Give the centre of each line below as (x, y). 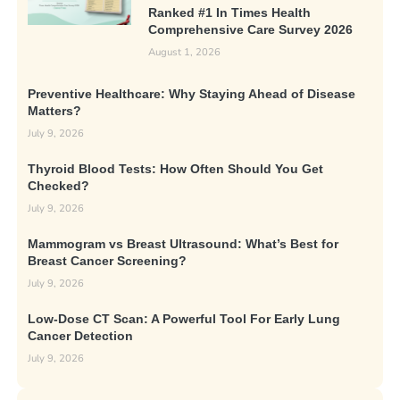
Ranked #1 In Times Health (229, 12)
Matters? (55, 112)
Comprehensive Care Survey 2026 (250, 29)
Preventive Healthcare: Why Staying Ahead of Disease (192, 95)
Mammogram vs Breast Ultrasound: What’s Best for (183, 245)
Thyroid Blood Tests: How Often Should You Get (176, 170)
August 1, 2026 (184, 52)
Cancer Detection (81, 337)
